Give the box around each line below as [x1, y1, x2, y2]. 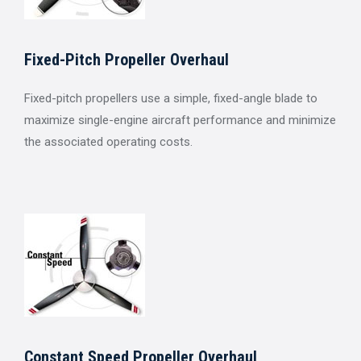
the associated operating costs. [24, 134, 193, 149]
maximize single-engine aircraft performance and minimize [24, 112, 336, 127]
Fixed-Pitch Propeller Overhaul [24, 49, 229, 69]
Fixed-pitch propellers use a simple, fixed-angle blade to [24, 90, 317, 106]
